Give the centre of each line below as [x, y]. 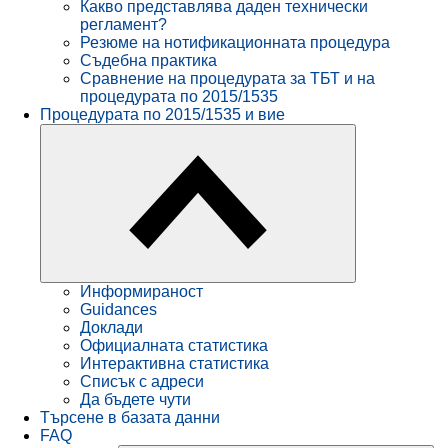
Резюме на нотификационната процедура [235, 43]
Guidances [118, 310]
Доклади [111, 328]
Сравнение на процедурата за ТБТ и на [227, 79]
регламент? [123, 25]
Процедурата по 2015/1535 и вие [162, 115]
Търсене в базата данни [130, 418]
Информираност [141, 292]
